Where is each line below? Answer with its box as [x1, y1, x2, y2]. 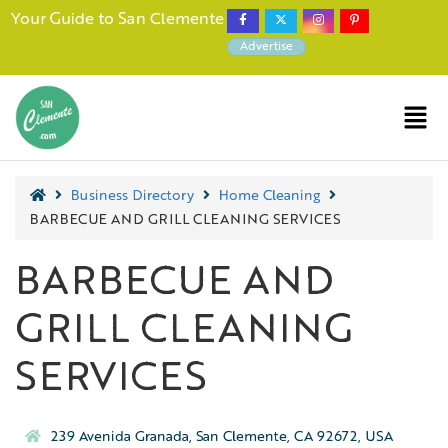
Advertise [240, 41, 293, 53]
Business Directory [71, 189, 194, 203]
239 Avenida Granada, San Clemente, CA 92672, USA [51, 430, 393, 445]
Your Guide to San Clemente [10, 12, 224, 28]
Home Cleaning [219, 189, 320, 203]
